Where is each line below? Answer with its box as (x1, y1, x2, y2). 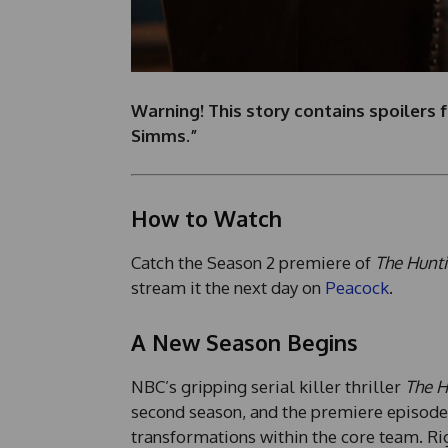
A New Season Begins (130, 328, 358, 357)
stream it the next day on (130, 277, 325, 299)
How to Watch (130, 204, 282, 233)
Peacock (324, 277, 389, 299)
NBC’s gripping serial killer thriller (130, 376, 405, 398)
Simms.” (130, 125, 198, 147)
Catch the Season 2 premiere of (130, 252, 375, 274)
